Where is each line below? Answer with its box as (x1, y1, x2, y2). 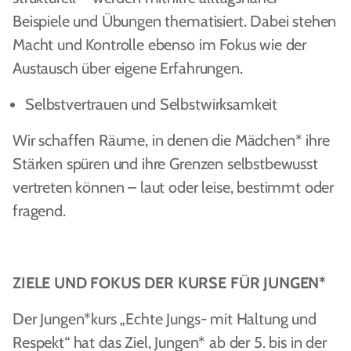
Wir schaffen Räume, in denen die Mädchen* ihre (13, 131, 330, 150)
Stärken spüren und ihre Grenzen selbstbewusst (13, 154, 318, 173)
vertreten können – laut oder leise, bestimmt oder (13, 178, 335, 197)
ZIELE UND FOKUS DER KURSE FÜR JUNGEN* (13, 273, 327, 292)
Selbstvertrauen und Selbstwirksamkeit (25, 95, 278, 114)
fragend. (13, 201, 66, 220)
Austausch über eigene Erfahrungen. (13, 59, 243, 78)
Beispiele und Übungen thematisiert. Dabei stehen (13, 12, 337, 31)
